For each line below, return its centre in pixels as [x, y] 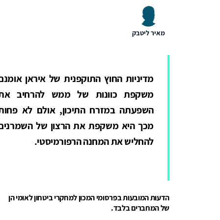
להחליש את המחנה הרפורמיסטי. [94, 141]
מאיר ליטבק [148, 33]
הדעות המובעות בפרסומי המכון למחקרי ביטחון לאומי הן [89, 197]
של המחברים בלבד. [140, 208]
